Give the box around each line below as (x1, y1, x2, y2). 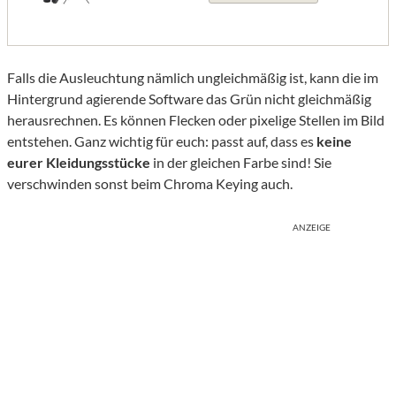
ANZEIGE (293, 221, 331, 232)
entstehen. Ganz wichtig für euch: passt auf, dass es (7, 132, 316, 149)
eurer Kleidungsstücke (7, 153, 150, 171)
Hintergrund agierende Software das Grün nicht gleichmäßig (7, 89, 371, 107)
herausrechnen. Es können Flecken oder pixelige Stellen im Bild (7, 110, 385, 128)
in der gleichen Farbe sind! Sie (150, 153, 331, 171)
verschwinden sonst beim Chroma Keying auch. (7, 174, 293, 192)
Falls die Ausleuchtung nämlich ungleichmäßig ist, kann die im (7, 68, 378, 86)
